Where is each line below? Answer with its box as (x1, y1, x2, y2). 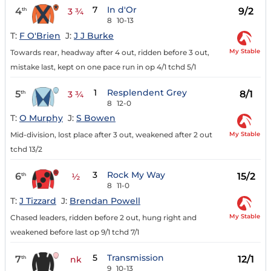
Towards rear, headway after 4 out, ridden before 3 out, (10, 47, 209, 57)
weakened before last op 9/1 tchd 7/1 (10, 227, 139, 237)
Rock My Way (107, 169, 166, 181)
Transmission (107, 252, 165, 264)
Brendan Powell (70, 195, 140, 207)
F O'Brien (19, 30, 60, 41)
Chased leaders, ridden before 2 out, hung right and (10, 213, 197, 223)
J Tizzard (19, 195, 56, 207)
